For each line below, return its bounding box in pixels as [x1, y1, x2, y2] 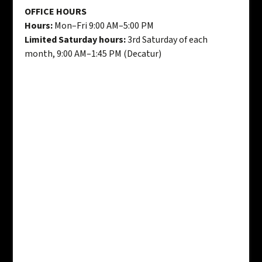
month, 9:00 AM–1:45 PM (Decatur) [25, 47, 162, 61]
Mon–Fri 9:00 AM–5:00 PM [53, 19, 154, 33]
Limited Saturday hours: [25, 33, 126, 47]
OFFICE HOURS [25, 5, 87, 19]
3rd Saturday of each [126, 33, 208, 47]
